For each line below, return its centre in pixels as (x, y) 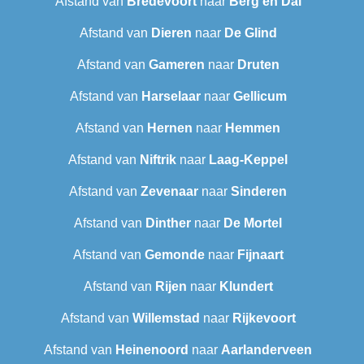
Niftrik (158, 160)
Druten (258, 65)
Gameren (176, 65)
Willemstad (166, 318)
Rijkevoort (264, 318)
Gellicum (260, 97)
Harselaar (171, 97)
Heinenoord (152, 350)
